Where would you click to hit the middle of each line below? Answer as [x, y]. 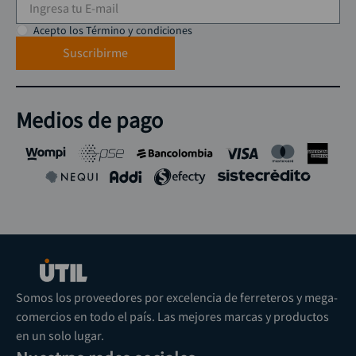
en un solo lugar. [60, 336]
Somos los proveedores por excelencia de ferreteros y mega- [177, 298]
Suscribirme [95, 53]
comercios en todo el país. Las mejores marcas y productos [172, 317]
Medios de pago [89, 120]
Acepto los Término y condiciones [113, 31]
